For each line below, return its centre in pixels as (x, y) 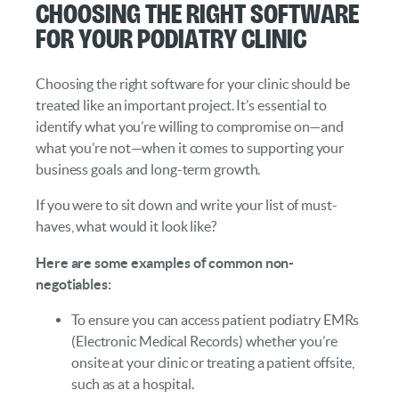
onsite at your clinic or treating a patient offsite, (213, 362)
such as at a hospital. (133, 383)
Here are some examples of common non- (165, 262)
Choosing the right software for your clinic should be (193, 83)
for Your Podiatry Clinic (171, 37)
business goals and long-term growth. (148, 169)
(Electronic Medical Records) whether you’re (204, 341)
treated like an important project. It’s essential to (181, 105)
